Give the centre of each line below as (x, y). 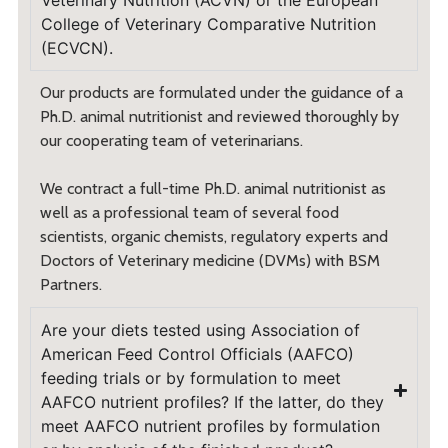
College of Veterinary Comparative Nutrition (208, 24)
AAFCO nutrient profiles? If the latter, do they (212, 402)
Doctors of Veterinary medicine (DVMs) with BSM (209, 260)
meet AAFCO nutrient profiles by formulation (210, 426)
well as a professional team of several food (189, 212)
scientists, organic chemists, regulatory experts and (213, 236)
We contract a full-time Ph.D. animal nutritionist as (212, 188)
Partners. (72, 284)
